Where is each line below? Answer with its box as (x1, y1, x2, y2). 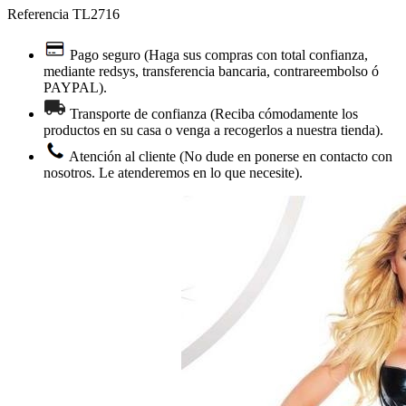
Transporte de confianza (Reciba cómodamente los (70, 106, 358, 122)
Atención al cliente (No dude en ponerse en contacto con (69, 149, 392, 165)
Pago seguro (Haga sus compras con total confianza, (70, 47, 368, 63)
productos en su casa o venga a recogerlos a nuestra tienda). (43, 122, 383, 139)
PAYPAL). (43, 80, 107, 96)
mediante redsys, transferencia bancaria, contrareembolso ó (43, 63, 379, 80)
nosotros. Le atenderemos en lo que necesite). (43, 165, 303, 181)
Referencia (7, 6, 72, 23)
